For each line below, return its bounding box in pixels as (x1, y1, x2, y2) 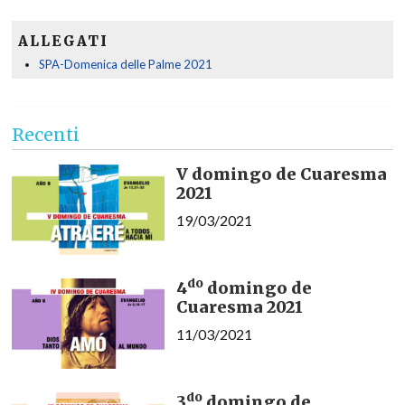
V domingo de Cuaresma (175, 164, 387, 185)
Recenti (12, 123, 80, 146)
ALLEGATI (17, 32, 108, 50)
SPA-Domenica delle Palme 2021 (38, 56, 212, 71)
